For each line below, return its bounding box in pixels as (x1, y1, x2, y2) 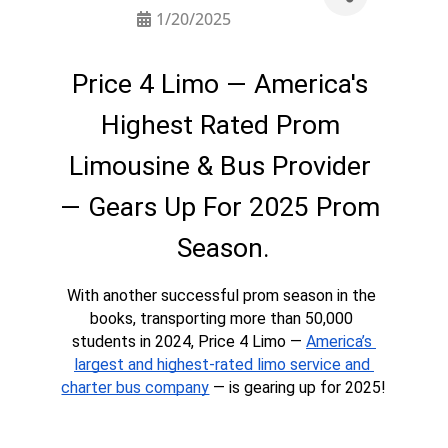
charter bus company (61, 378, 210, 398)
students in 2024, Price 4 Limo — (71, 332, 306, 352)
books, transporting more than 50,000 (90, 309, 354, 329)
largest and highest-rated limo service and (73, 355, 370, 375)
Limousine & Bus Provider (69, 150, 372, 183)
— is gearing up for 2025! (209, 378, 387, 398)
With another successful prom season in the (67, 286, 377, 306)
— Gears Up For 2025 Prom (60, 191, 381, 224)
